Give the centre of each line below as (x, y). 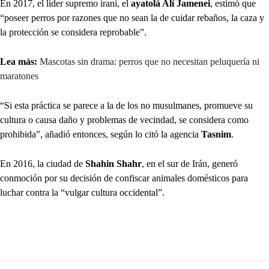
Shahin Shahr (113, 164)
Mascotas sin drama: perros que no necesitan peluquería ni (150, 62)
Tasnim (216, 134)
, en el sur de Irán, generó (190, 164)
